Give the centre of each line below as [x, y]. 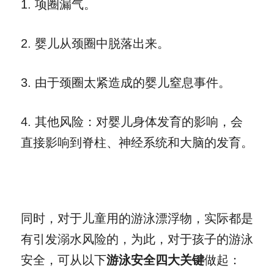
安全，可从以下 [64, 260]
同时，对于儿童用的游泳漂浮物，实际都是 [137, 218]
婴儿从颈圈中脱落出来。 [102, 43]
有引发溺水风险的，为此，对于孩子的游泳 [137, 239]
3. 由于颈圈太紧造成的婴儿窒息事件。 [126, 82]
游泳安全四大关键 [155, 260]
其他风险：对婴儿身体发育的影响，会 [139, 121]
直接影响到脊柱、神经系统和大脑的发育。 [137, 142]
